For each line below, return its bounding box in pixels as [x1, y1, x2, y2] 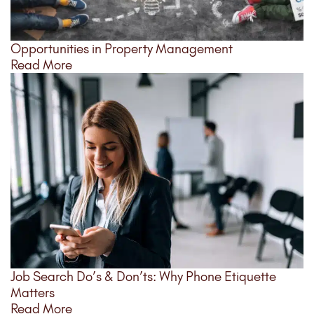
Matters [11, 284, 55, 301]
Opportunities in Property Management [11, 40, 233, 57]
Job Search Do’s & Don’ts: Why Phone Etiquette [11, 268, 276, 285]
